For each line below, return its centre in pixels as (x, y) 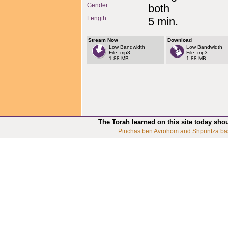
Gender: (98, 5)
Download (180, 40)
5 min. (163, 22)
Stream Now (103, 40)
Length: (97, 18)
